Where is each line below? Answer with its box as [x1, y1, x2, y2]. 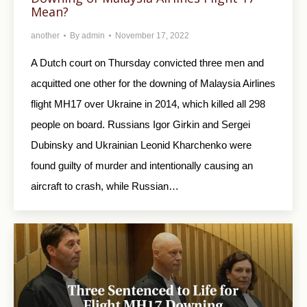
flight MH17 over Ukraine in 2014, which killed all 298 [31, 97, 265, 110]
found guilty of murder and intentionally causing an [31, 159, 253, 171]
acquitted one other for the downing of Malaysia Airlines [31, 77, 275, 89]
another [31, 30, 60, 40]
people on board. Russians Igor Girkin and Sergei [31, 118, 250, 130]
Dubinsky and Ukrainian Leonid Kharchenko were [31, 138, 251, 151]
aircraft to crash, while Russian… [31, 180, 179, 192]
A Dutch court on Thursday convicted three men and [31, 56, 264, 69]
